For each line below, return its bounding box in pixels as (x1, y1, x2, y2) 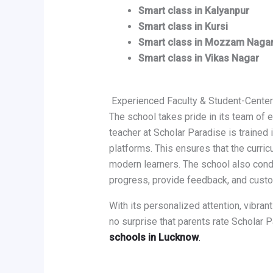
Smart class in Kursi (138, 21, 228, 33)
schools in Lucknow (108, 232, 199, 244)
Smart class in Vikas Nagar (138, 52, 259, 65)
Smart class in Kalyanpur (138, 5, 249, 17)
